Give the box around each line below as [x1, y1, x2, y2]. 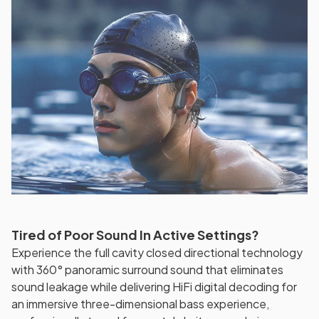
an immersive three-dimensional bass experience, [11, 296, 269, 311]
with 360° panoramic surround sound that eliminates [11, 261, 283, 277]
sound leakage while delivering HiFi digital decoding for [11, 278, 297, 294]
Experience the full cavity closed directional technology [11, 244, 303, 260]
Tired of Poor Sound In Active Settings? [11, 226, 259, 243]
